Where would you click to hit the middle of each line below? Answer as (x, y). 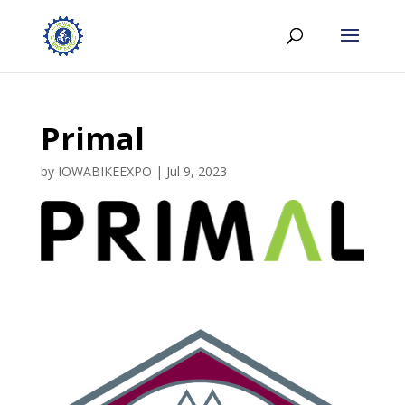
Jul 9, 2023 (196, 171)
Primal (92, 138)
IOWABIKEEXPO (104, 171)
